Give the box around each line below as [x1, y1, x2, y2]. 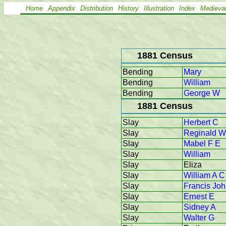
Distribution [80, 5, 113, 12]
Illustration [144, 5, 174, 12]
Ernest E [184, 192, 214, 201]
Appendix [48, 5, 75, 12]
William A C [184, 171, 225, 180]
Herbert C [184, 118, 218, 127]
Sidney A [184, 203, 216, 212]
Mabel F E [184, 139, 220, 148]
